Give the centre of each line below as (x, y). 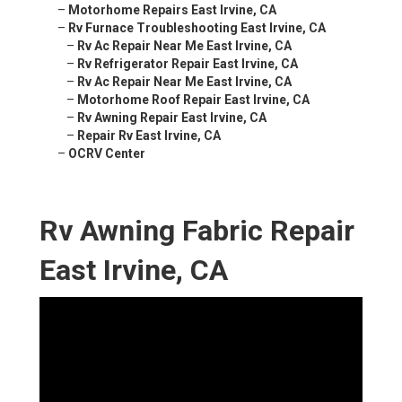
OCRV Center (107, 154)
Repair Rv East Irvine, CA (149, 136)
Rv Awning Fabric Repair (197, 231)
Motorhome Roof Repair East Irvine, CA (193, 100)
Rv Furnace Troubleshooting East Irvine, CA (197, 28)
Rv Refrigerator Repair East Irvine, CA (188, 64)
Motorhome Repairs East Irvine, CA (172, 10)
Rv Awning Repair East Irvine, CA (172, 118)
